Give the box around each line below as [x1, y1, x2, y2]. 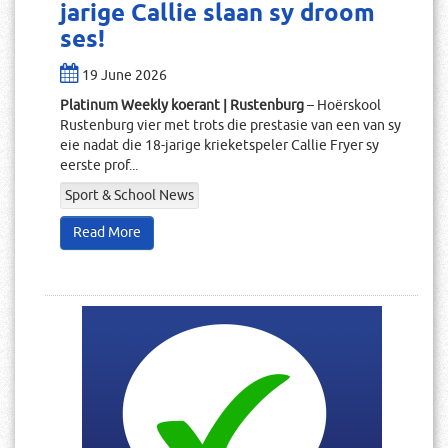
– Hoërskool [307, 97, 381, 114]
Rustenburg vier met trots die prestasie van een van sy [60, 117, 401, 134]
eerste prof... [60, 157, 138, 174]
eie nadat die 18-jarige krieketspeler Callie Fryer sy [60, 137, 379, 154]
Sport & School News [65, 187, 194, 204]
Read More [73, 224, 141, 241]
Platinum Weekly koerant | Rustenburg [60, 97, 307, 114]
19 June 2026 [82, 67, 167, 84]
